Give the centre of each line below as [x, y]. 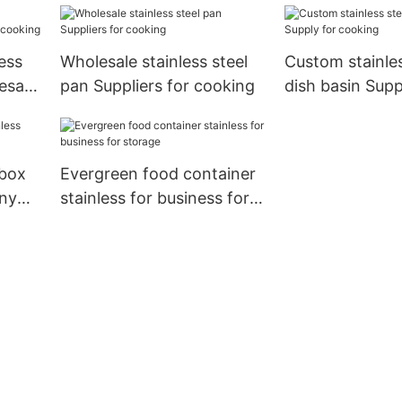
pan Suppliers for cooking [157, 86]
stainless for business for [154, 198]
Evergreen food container [157, 174]
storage [89, 223]
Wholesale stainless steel [153, 62]
